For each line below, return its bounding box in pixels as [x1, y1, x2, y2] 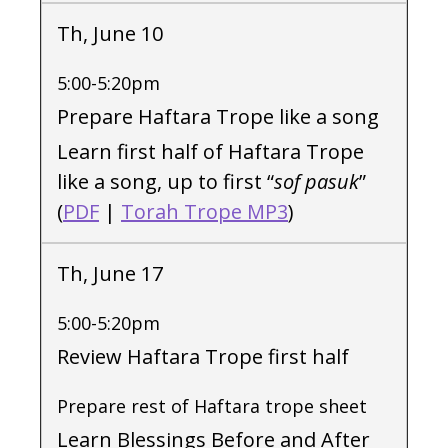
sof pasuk [274, 168, 359, 195]
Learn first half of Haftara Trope [57, 138, 364, 165]
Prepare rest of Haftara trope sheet [57, 394, 367, 418]
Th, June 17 [57, 260, 163, 287]
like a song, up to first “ [57, 168, 274, 195]
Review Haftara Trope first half [57, 343, 349, 370]
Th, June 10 [57, 20, 163, 47]
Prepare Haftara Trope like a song [57, 103, 379, 130]
